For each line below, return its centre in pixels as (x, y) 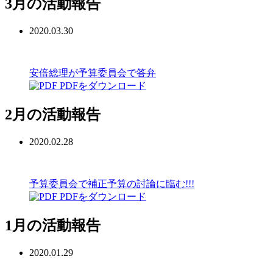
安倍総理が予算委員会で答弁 (93, 73)
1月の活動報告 (53, 226)
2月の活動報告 (53, 115)
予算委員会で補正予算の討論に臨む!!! (112, 184)
